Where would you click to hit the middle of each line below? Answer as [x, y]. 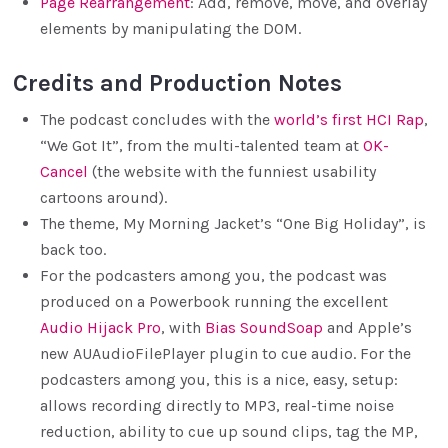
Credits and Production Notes [178, 82]
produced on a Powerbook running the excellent [214, 301]
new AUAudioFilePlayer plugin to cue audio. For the [226, 353]
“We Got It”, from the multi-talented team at [202, 145]
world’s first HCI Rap [349, 119]
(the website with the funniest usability [232, 171]
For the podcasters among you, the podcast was [214, 275]
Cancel [64, 171]
